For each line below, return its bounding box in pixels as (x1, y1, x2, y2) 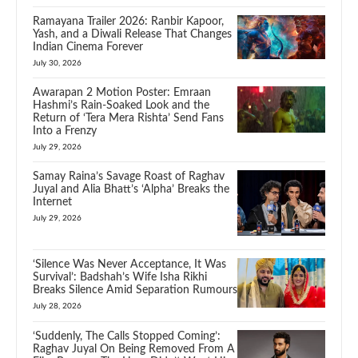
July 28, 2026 (33, 302, 82, 311)
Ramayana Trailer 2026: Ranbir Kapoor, (33, 16, 224, 28)
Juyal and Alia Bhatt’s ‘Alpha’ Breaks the (33, 184, 229, 196)
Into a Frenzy (33, 125, 97, 137)
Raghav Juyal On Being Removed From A (33, 344, 235, 356)
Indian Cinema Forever (33, 42, 143, 54)
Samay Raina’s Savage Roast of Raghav (33, 171, 225, 183)
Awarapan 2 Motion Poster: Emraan (33, 87, 211, 99)
